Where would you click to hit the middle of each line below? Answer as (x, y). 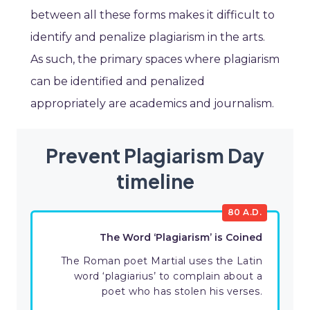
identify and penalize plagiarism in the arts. (148, 37)
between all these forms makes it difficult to (153, 15)
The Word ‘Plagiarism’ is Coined (181, 238)
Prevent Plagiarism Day (155, 156)
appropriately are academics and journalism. (152, 104)
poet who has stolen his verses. (182, 292)
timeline (155, 181)
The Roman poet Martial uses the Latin (161, 261)
